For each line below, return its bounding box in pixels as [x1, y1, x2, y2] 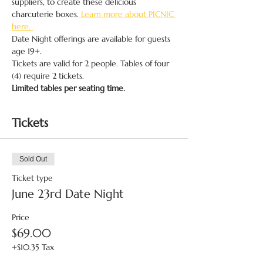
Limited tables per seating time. [12, 83, 125, 93]
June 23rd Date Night [12, 187, 124, 201]
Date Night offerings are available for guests [12, 33, 173, 44]
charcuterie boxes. [12, 9, 79, 19]
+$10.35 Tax [12, 242, 54, 252]
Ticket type [12, 173, 53, 183]
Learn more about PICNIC [79, 9, 176, 19]
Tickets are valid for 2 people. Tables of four [12, 58, 171, 69]
